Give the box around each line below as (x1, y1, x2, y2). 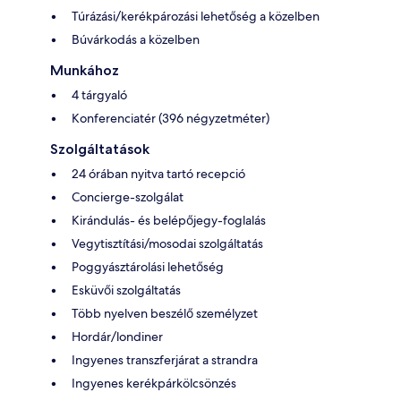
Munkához (50, 61, 119, 79)
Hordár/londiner (72, 328, 163, 345)
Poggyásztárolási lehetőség (72, 258, 224, 275)
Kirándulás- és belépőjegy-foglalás (72, 211, 266, 228)
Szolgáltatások (50, 140, 149, 158)
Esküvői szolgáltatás (72, 281, 181, 298)
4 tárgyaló (72, 86, 127, 103)
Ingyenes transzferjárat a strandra (72, 351, 258, 368)
